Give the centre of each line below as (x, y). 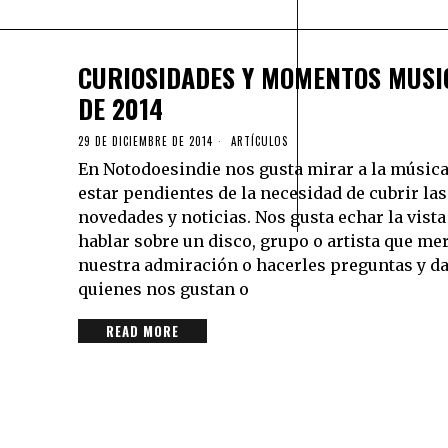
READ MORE (142, 330)
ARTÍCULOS (259, 140)
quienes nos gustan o (163, 288)
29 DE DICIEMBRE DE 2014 (145, 140)
